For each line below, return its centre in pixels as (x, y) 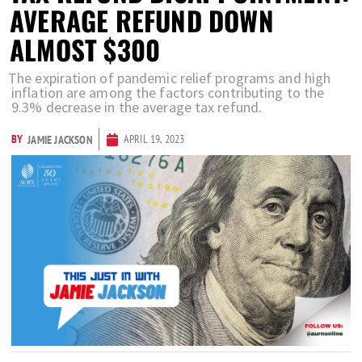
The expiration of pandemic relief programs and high (170, 78)
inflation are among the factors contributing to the (168, 93)
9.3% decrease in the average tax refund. (137, 107)
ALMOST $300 (85, 50)
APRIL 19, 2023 (154, 139)
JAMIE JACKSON (60, 139)
